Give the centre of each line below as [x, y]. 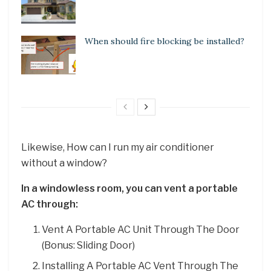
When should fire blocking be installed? [165, 41]
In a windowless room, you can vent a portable [129, 189]
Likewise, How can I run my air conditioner [118, 148]
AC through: [50, 204]
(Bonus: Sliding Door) [89, 246]
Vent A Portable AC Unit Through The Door [141, 230]
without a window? [64, 163]
